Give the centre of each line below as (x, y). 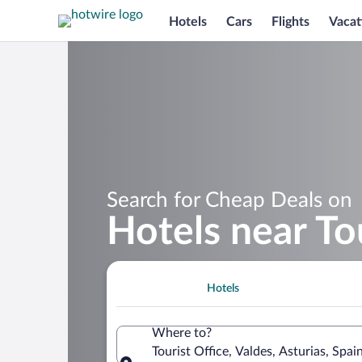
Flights (290, 21)
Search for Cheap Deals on (229, 200)
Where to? (182, 333)
